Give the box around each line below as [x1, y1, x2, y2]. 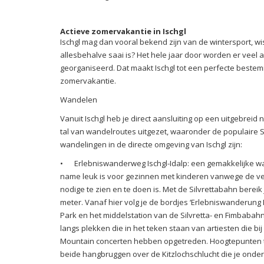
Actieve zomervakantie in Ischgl [60, 25, 186, 37]
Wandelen [60, 94, 99, 105]
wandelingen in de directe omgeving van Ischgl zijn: [60, 138, 244, 150]
